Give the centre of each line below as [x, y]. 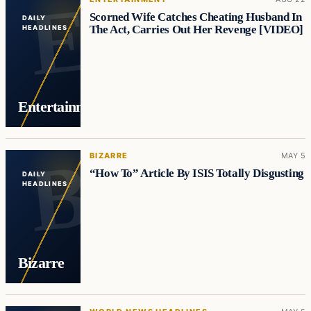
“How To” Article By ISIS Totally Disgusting [196, 174]
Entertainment [62, 107]
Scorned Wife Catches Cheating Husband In [195, 17]
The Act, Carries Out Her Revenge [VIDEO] [196, 30]
